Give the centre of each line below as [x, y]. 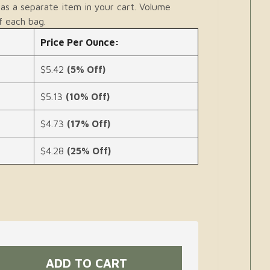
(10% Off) [88, 96]
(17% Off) [89, 124]
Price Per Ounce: [80, 42]
